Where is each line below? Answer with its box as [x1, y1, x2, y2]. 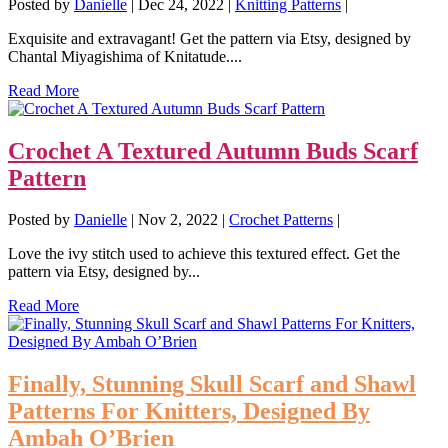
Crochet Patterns [229, 211, 333, 229]
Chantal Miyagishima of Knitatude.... [8, 47, 242, 65]
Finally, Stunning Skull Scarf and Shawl [8, 371, 416, 398]
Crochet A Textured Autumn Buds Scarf [8, 137, 418, 164]
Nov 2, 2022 [138, 211, 218, 229]
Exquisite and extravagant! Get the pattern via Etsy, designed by [8, 29, 411, 47]
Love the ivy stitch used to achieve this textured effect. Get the [8, 245, 400, 263]
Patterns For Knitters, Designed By [8, 398, 370, 425]
